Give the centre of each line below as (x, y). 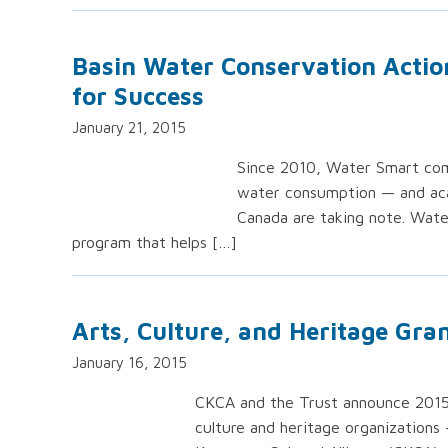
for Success (138, 96)
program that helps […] (154, 242)
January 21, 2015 (129, 127)
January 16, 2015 (129, 362)
